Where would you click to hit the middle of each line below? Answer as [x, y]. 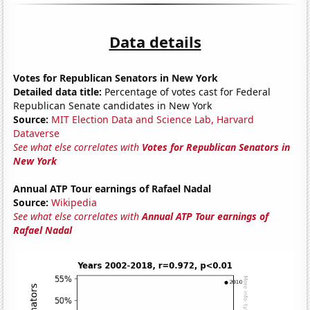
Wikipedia [74, 202]
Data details [155, 41]
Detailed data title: [58, 91]
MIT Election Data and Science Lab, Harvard [153, 119]
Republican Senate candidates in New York [113, 105]
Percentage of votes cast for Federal [186, 91]
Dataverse [37, 133]
